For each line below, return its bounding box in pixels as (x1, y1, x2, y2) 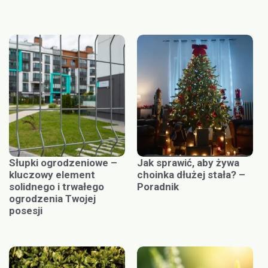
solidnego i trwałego (9, 181, 104, 193)
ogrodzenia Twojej (9, 193, 96, 205)
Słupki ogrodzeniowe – (9, 157, 117, 169)
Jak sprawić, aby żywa (137, 157, 239, 169)
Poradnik (137, 181, 179, 193)
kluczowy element (9, 169, 95, 181)
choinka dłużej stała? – (137, 169, 245, 181)
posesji (9, 205, 42, 217)
